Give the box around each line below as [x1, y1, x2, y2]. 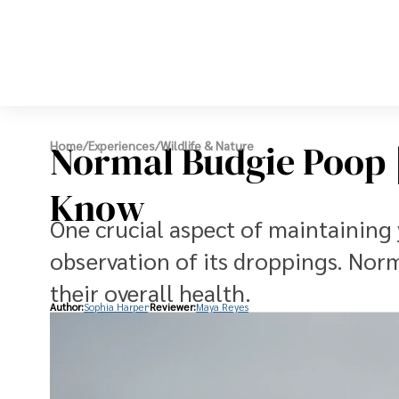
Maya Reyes [196, 299, 248, 313]
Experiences [88, 137, 155, 154]
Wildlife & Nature [160, 137, 254, 154]
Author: [50, 299, 84, 313]
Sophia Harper [84, 299, 148, 313]
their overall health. [50, 276, 251, 307]
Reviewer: [150, 299, 196, 313]
